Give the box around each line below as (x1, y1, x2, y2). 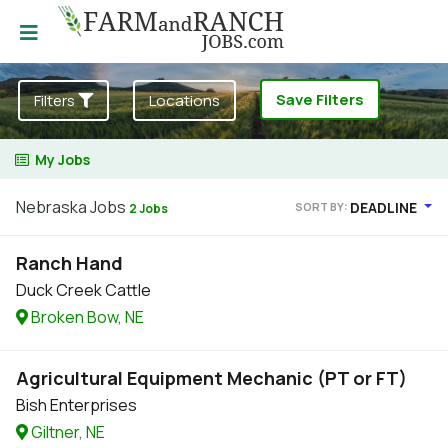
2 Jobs (129, 200, 168, 217)
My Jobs (35, 150, 90, 169)
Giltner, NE (28, 421, 105, 443)
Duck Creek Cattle (16, 279, 151, 301)
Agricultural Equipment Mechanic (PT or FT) (16, 366, 407, 390)
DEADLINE (350, 197, 421, 217)
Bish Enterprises (16, 394, 137, 416)
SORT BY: (295, 199, 351, 215)
